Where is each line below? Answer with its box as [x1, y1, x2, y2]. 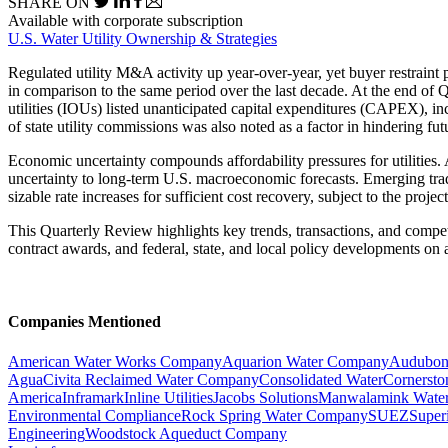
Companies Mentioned [8, 313, 161, 331]
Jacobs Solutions [213, 388, 318, 406]
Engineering [8, 424, 85, 442]
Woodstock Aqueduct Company [85, 424, 287, 442]
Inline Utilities [124, 388, 213, 406]
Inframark [62, 388, 124, 406]
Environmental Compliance [8, 406, 181, 424]
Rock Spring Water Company [181, 406, 368, 424]
